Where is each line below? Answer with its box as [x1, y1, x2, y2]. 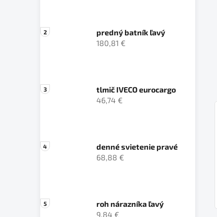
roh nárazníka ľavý [96, 199, 164, 208]
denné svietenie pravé [96, 141, 178, 151]
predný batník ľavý [96, 27, 165, 37]
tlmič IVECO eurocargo [96, 84, 176, 94]
